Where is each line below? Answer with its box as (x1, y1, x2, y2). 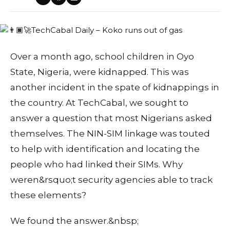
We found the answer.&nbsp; (10, 215, 139, 226)
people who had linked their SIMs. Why (10, 159, 183, 169)
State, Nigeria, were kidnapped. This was (10, 66, 189, 77)
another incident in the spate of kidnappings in (10, 82, 219, 92)
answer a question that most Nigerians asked (10, 112, 212, 123)
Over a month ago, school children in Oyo (10, 51, 194, 62)
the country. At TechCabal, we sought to (10, 97, 188, 108)
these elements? (10, 189, 86, 200)
